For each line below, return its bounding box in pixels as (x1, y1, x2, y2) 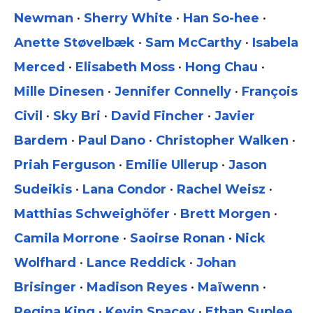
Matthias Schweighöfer (14, 206, 170, 222)
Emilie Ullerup (126, 157, 218, 173)
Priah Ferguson (14, 157, 115, 173)
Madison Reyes (87, 279, 187, 296)
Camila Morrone (14, 231, 119, 247)
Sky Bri (53, 108, 101, 124)
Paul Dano (78, 133, 145, 149)
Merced (14, 59, 65, 75)
